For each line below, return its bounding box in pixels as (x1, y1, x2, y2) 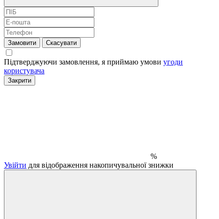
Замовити (8, 39, 36, 46)
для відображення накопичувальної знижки (26, 160, 174, 169)
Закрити (8, 76, 31, 84)
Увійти (4, 160, 26, 169)
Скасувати (46, 39, 77, 46)
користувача (4, 66, 44, 75)
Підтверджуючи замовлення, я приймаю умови (4, 57, 163, 66)
